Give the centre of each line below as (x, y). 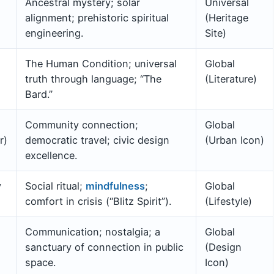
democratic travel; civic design (97, 140)
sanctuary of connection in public (104, 247)
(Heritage (227, 17)
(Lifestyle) (228, 201)
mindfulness (115, 186)
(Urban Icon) (235, 140)
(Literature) (231, 79)
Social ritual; (55, 186)
